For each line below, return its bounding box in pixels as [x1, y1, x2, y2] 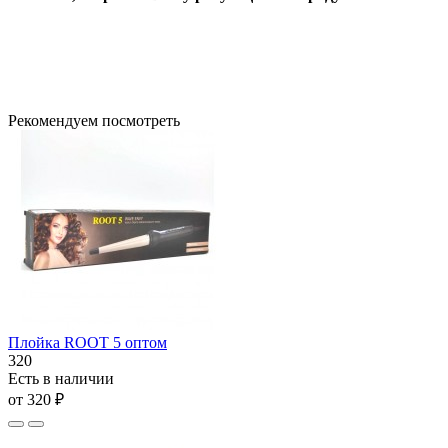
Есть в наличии [8, 369, 114, 387]
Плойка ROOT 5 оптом [8, 333, 167, 351]
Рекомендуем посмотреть [8, 111, 180, 129]
